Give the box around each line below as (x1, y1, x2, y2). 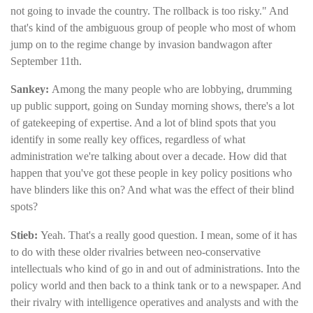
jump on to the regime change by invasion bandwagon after (10, 38, 272, 50)
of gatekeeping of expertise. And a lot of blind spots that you (10, 117, 276, 129)
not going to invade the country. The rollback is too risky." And (10, 4, 289, 17)
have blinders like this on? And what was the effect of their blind (10, 184, 294, 196)
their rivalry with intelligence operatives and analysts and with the (10, 296, 298, 308)
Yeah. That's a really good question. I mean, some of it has (41, 228, 297, 241)
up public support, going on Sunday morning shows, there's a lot (10, 100, 294, 112)
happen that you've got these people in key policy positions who (10, 167, 292, 180)
